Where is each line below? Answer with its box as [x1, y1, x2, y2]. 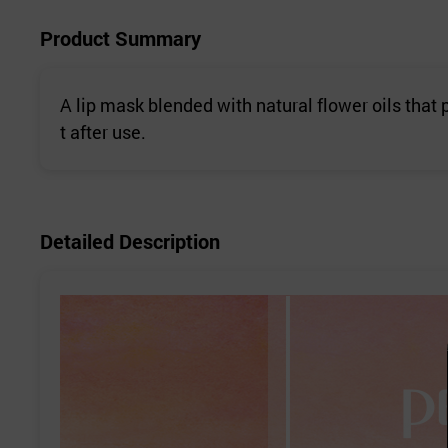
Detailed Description [40, 228, 220, 255]
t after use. [60, 120, 146, 145]
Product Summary [40, 25, 201, 52]
